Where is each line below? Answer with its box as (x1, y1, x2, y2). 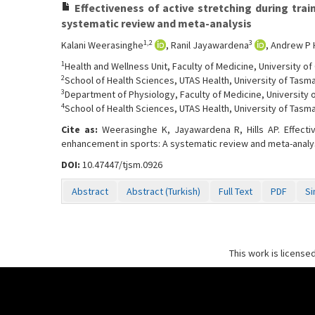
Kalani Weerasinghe (61, 39, 143, 51)
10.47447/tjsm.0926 (80, 158, 162, 171)
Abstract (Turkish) (127, 185, 200, 198)
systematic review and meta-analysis (61, 16, 252, 30)
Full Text (219, 185, 252, 198)
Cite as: (61, 123, 102, 136)
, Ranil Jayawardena (166, 39, 249, 51)
